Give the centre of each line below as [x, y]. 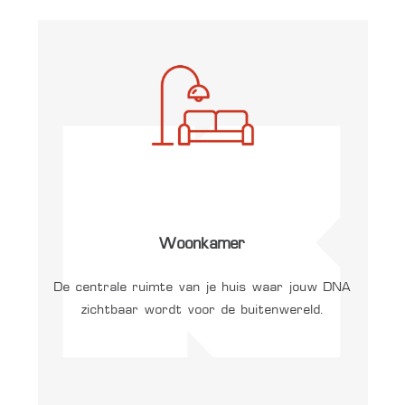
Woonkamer [202, 245]
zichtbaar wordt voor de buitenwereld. [202, 311]
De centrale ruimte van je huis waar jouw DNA [202, 288]
